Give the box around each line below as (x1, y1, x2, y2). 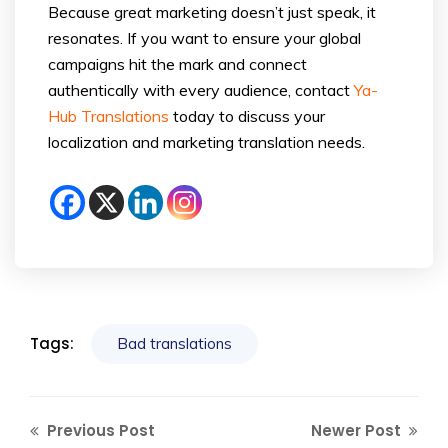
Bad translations (117, 333, 232, 353)
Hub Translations (48, 105, 169, 126)
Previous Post (43, 419, 155, 441)
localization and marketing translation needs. (48, 131, 365, 152)
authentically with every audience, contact (48, 79, 354, 100)
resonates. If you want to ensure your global (48, 27, 361, 48)
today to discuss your (169, 105, 325, 126)
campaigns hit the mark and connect (48, 53, 307, 74)
